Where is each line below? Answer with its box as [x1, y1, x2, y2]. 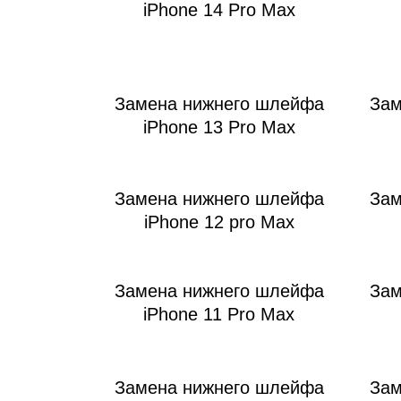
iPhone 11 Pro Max [143, 304, 294, 325]
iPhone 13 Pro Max [142, 117, 295, 138]
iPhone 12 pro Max [143, 212, 294, 233]
